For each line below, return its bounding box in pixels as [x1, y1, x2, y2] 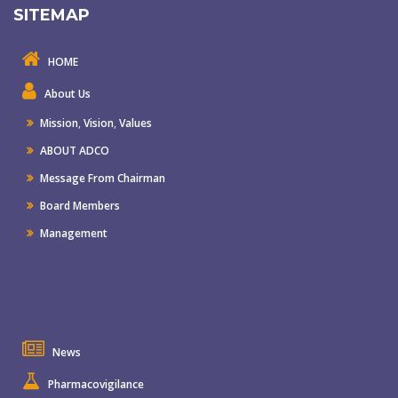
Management [37, 225, 107, 241]
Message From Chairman [37, 170, 165, 186]
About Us [44, 85, 91, 101]
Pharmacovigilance [48, 376, 144, 392]
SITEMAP [13, 4, 90, 25]
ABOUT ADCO [37, 142, 109, 158]
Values [119, 115, 152, 131]
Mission [37, 115, 78, 131]
